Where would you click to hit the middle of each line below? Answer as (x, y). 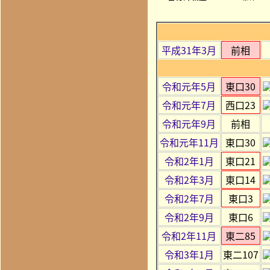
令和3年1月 (189, 254)
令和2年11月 (189, 235)
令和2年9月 (189, 217)
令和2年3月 (189, 179)
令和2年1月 (189, 161)
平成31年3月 (189, 50)
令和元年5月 (189, 86)
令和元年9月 (189, 123)
